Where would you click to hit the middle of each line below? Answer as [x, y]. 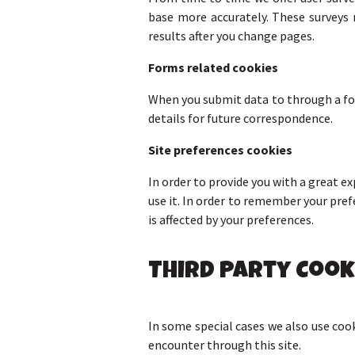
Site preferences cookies [220, 150]
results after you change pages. [231, 36]
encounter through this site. [225, 345]
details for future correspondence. [240, 118]
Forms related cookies [213, 68]
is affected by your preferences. [231, 220]
